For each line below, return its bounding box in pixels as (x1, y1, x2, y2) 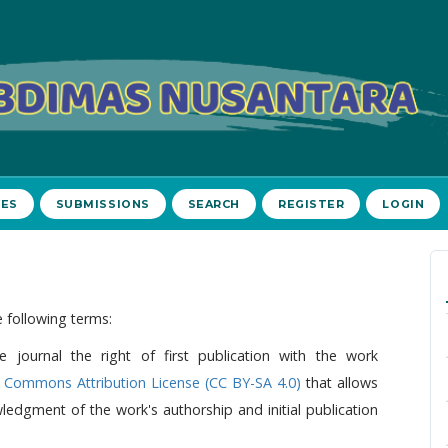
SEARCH (187, 197, 241, 211)
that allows (301, 373, 378, 392)
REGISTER (278, 197, 345, 211)
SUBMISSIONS (55, 197, 150, 211)
